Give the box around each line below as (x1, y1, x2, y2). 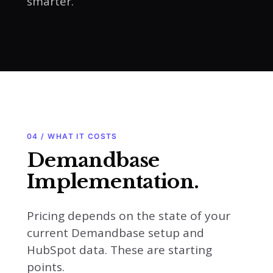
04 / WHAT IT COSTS (27, 132, 118, 141)
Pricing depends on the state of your (27, 208, 230, 224)
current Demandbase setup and (27, 225, 204, 241)
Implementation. (27, 169, 199, 194)
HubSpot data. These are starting (27, 242, 212, 258)
